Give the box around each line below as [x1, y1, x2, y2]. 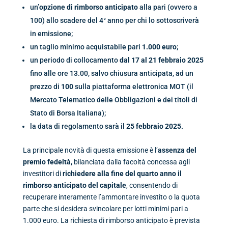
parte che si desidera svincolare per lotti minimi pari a [22, 204, 188, 213]
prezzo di [30, 82, 61, 91]
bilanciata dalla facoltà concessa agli [73, 157, 190, 166]
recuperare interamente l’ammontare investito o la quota [22, 192, 200, 201]
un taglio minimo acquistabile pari [30, 42, 142, 51]
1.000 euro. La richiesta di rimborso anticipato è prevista [22, 216, 200, 224]
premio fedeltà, [22, 157, 74, 166]
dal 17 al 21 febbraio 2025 [119, 55, 204, 64]
